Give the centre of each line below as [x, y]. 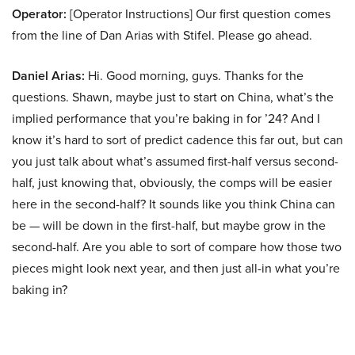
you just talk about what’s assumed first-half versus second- [175, 161]
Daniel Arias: [48, 76]
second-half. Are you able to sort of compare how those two [177, 247]
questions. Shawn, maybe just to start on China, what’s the [173, 97]
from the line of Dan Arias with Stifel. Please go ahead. [162, 35]
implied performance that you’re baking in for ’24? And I [166, 118]
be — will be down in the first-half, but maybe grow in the [169, 225]
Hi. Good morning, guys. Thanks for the [194, 76]
